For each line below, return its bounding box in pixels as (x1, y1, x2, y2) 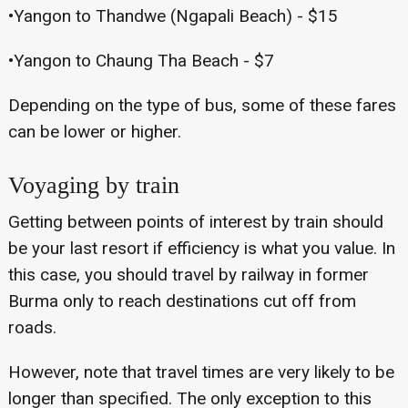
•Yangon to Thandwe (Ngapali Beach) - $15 (7, 5, 338, 27)
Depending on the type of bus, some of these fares (7, 95, 396, 117)
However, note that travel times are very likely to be (7, 362, 394, 383)
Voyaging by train (7, 172, 179, 199)
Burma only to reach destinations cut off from (7, 291, 356, 312)
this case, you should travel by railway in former (7, 264, 369, 286)
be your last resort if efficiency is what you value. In (7, 238, 395, 260)
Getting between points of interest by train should (7, 211, 383, 233)
